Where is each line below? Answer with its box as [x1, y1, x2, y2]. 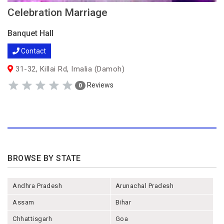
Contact [19, 47, 46, 55]
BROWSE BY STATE [7, 153, 81, 163]
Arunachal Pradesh [115, 182, 174, 189]
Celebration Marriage [7, 6, 107, 18]
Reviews [85, 80, 113, 89]
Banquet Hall [7, 28, 53, 38]
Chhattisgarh [12, 215, 52, 222]
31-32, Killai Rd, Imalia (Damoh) [13, 64, 124, 73]
